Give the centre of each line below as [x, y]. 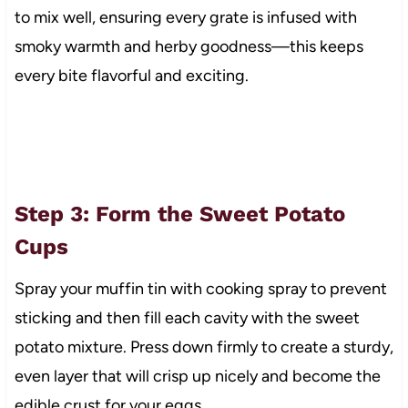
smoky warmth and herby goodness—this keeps [189, 46]
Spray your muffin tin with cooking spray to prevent [200, 288]
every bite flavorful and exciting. [131, 75]
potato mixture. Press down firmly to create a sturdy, [204, 347]
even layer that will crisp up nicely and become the [197, 376]
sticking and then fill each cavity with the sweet [187, 317]
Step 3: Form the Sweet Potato [179, 214]
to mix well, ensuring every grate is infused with [185, 17]
